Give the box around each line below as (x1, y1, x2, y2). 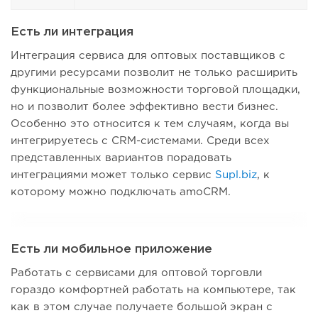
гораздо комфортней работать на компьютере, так (11, 285, 296, 295)
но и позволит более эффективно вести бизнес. (11, 102, 278, 112)
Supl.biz (215, 170, 257, 180)
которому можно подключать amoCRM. (11, 187, 231, 197)
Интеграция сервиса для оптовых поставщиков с (11, 51, 285, 61)
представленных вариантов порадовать (11, 153, 231, 163)
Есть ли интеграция (11, 27, 133, 38)
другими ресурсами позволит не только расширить (11, 68, 297, 78)
